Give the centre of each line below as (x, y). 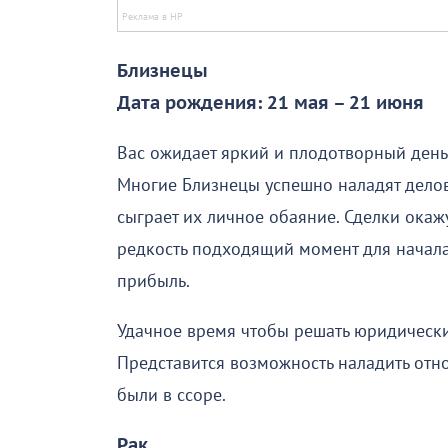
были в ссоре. (171, 395)
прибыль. (153, 281)
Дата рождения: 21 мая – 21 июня (270, 103)
